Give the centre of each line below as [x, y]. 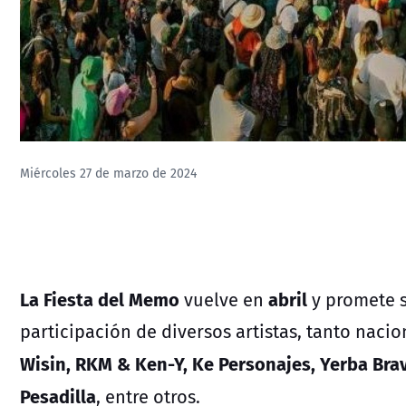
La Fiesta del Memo [100, 298]
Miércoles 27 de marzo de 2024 [108, 174]
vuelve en [222, 299]
